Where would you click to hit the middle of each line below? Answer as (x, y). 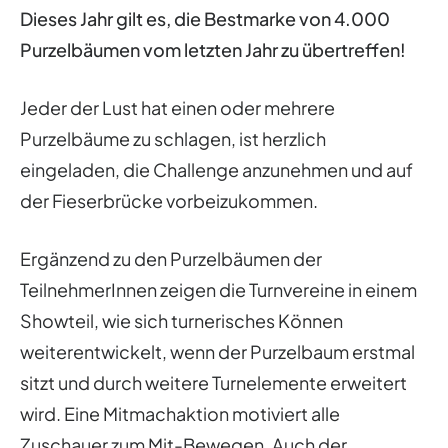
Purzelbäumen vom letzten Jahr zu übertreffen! (213, 49)
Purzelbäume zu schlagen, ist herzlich (173, 138)
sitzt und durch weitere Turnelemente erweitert (213, 382)
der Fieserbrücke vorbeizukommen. (169, 200)
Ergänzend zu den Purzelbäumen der (171, 258)
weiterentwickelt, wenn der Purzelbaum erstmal (217, 351)
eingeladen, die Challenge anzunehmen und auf (216, 169)
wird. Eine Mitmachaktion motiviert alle (180, 413)
